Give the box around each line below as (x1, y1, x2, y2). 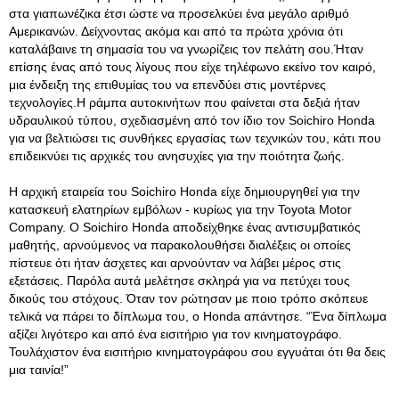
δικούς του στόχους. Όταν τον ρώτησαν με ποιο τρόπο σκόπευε (9, 291, 368, 305)
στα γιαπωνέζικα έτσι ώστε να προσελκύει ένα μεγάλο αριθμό (9, 6, 349, 20)
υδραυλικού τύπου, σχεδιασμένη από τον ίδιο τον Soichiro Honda (9, 113, 375, 127)
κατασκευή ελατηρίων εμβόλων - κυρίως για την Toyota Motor (9, 202, 352, 216)
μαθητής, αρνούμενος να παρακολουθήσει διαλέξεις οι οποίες (9, 238, 351, 252)
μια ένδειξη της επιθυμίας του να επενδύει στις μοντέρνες (9, 77, 326, 92)
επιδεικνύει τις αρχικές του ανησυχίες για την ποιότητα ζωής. (9, 149, 345, 163)
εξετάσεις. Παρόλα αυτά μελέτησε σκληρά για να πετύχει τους (9, 273, 350, 288)
